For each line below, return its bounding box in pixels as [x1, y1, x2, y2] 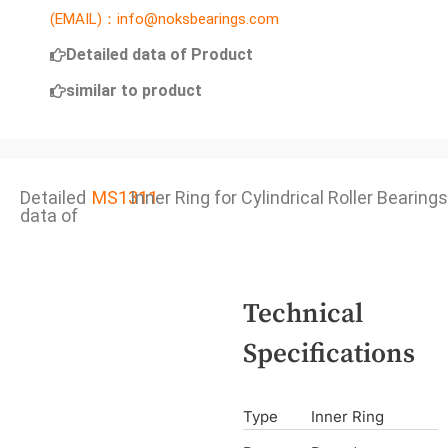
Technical [242, 297, 363, 332]
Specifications [242, 337, 415, 372]
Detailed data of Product [66, 45, 253, 64]
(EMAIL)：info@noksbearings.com [50, 10, 279, 28]
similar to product [66, 81, 202, 100]
